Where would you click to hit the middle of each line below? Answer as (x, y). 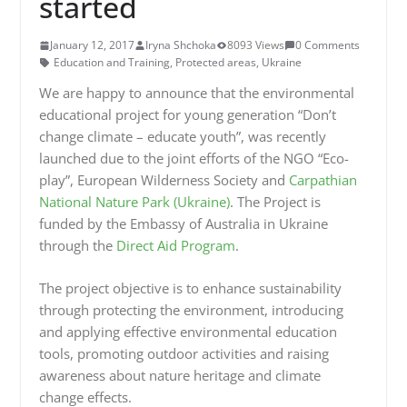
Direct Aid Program (175, 245)
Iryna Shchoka (180, 45)
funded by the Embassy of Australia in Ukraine (183, 223)
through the (77, 245)
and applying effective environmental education (188, 331)
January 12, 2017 (92, 45)
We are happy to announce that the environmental (196, 93)
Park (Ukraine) (184, 202)
